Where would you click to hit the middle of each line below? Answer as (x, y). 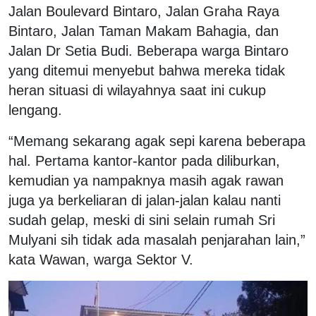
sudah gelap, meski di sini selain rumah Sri (142, 220)
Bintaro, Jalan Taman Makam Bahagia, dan (144, 31)
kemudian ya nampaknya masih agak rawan (146, 180)
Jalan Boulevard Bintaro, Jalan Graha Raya (144, 11)
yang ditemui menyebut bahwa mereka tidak (147, 70)
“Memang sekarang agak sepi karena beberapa (157, 141)
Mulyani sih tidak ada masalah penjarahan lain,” (157, 239)
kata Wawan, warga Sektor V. (101, 259)
